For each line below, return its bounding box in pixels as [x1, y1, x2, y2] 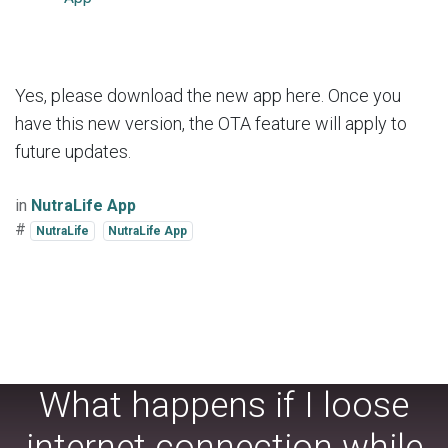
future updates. [15, 140, 131, 162]
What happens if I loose [39, 384, 409, 426]
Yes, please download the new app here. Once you [15, 84, 401, 106]
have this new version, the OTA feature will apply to [15, 112, 407, 134]
